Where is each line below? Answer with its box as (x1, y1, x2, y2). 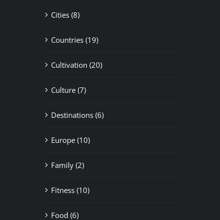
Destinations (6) (51, 110, 104, 120)
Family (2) (51, 160, 84, 170)
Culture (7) (51, 84, 86, 95)
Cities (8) (51, 9, 80, 20)
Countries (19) (51, 34, 98, 45)
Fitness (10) (51, 185, 89, 195)
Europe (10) (51, 135, 90, 145)
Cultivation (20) (51, 59, 102, 70)
